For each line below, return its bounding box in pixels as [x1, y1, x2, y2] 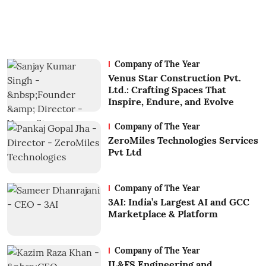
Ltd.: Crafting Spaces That [107, 83, 226, 96]
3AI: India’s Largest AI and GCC [107, 196, 249, 208]
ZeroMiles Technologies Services [107, 134, 258, 146]
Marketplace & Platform [107, 208, 218, 220]
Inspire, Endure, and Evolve [107, 95, 234, 107]
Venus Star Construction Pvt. [107, 71, 241, 84]
